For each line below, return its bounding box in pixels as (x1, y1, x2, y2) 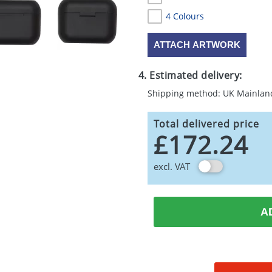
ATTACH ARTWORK (153, 39, 240, 50)
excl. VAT (153, 160, 190, 172)
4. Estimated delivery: (138, 69, 242, 82)
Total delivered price (153, 117, 259, 131)
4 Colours (165, 10, 204, 22)
